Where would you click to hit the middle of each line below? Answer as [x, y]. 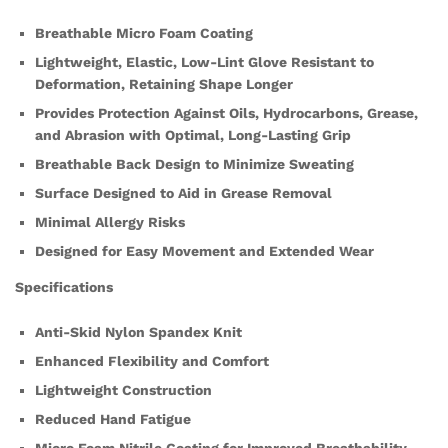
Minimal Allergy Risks [110, 221]
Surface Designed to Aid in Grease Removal [183, 192]
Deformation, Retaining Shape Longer [164, 83]
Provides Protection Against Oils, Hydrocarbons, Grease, [226, 112]
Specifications [64, 286]
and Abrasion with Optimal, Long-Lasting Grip [193, 134]
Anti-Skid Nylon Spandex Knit [138, 332]
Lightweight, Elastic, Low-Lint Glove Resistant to [204, 61]
